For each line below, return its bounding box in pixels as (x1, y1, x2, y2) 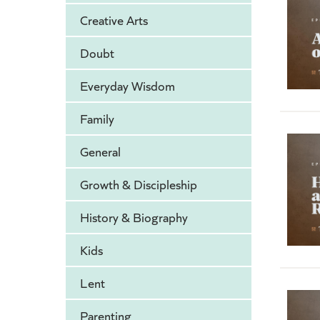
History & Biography (80, 209, 188, 226)
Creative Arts (80, 11, 148, 29)
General (80, 143, 121, 161)
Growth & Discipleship (80, 176, 197, 194)
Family (80, 110, 114, 128)
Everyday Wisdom (80, 77, 175, 95)
